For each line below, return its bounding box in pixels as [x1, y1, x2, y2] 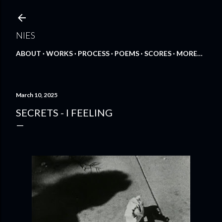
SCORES [144, 49, 171, 57]
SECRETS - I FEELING [16, 107, 112, 118]
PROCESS [78, 49, 110, 57]
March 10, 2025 [16, 91, 57, 99]
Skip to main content [65, 6, 157, 18]
